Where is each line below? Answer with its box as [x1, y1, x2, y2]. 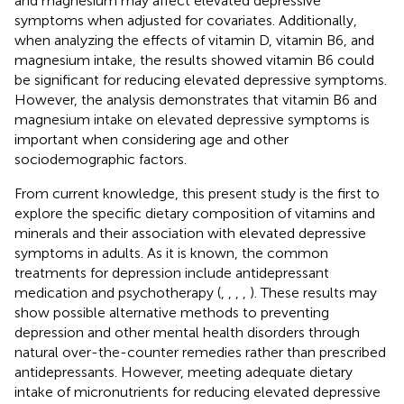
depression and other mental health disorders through [14, 323, 360, 341]
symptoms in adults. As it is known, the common [14, 243, 328, 262]
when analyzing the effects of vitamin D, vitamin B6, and [14, 31, 374, 49]
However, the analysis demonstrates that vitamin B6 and [14, 90, 377, 108]
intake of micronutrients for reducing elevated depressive [14, 382, 381, 400]
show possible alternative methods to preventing [14, 303, 329, 321]
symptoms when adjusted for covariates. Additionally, [14, 11, 357, 29]
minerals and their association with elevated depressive [14, 224, 366, 242]
